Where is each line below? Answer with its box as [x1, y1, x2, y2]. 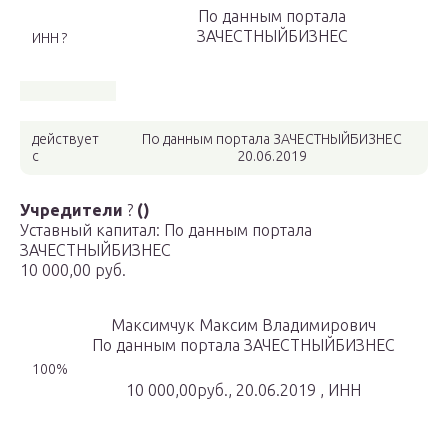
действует [32, 131, 99, 148]
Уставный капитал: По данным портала [20, 221, 312, 240]
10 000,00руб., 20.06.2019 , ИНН [126, 381, 361, 400]
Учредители [20, 201, 123, 220]
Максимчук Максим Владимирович [111, 316, 376, 335]
